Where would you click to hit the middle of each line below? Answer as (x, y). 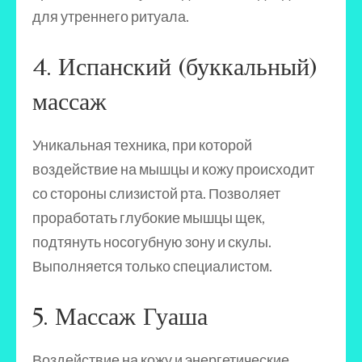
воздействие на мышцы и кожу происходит (173, 169)
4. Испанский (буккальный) (175, 67)
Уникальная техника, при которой (142, 145)
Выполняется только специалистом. (152, 266)
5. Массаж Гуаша (120, 316)
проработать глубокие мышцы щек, (149, 217)
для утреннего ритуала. (111, 16)
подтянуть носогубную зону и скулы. (152, 242)
